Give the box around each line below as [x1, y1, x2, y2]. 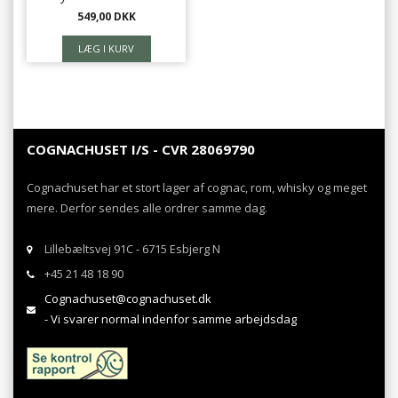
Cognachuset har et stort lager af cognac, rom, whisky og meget [27, 179, 367, 195]
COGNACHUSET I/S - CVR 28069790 [27, 140, 255, 159]
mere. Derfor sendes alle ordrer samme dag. [27, 199, 267, 216]
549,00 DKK [76, 9, 136, 25]
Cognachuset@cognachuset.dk [44, 291, 211, 307]
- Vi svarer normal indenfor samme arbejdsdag [44, 311, 297, 328]
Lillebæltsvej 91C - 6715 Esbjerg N [44, 241, 220, 258]
